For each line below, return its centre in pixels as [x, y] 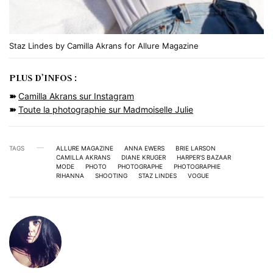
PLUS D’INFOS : [43, 77]
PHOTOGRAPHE [140, 166]
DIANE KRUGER [144, 157]
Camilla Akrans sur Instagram [76, 96]
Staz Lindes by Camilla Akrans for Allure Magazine [104, 45]
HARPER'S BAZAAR [204, 157]
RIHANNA [70, 175]
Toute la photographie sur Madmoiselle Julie [106, 109]
